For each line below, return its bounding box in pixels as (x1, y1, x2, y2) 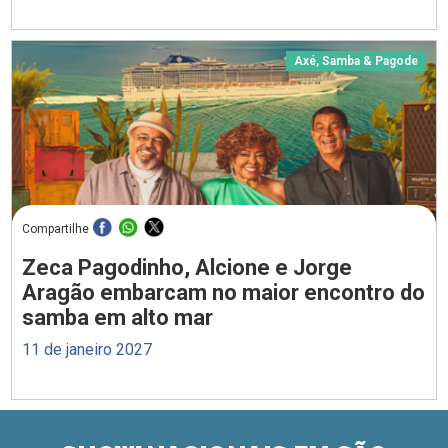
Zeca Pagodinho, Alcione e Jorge (22, 255, 353, 281)
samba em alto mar (22, 305, 214, 331)
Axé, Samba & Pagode (293, 54, 418, 69)
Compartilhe (22, 221, 90, 236)
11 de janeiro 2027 (22, 340, 153, 360)
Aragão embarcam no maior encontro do (22, 280, 426, 306)
